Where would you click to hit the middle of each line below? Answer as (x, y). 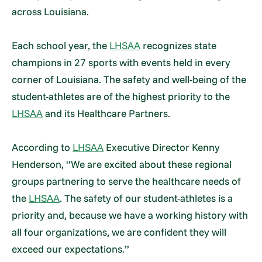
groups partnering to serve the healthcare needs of (127, 181)
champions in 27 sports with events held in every (121, 62)
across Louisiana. (51, 11)
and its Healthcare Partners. (107, 113)
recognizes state (179, 45)
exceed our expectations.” (71, 249)
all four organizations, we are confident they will (119, 232)
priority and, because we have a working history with (130, 215)
